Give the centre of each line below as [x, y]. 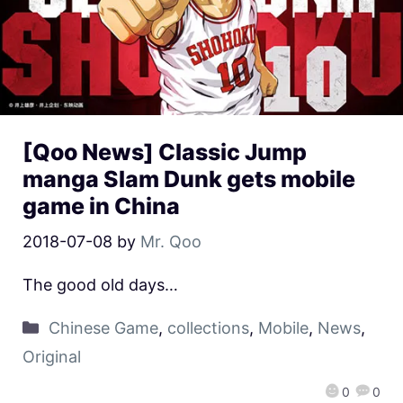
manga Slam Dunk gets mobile [189, 179]
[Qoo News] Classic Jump [165, 152]
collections [208, 327]
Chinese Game [103, 327]
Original [52, 356]
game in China [101, 206]
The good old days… [100, 284]
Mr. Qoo [171, 241]
